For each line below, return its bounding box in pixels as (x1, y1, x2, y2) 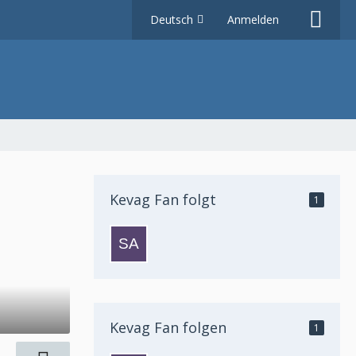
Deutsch (150, 12, 193, 27)
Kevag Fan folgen (110, 318, 226, 337)
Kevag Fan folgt (110, 190, 216, 209)
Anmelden (227, 12, 279, 27)
